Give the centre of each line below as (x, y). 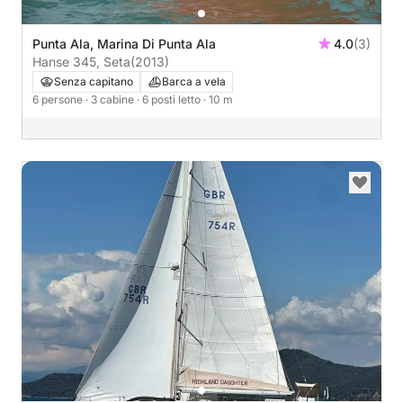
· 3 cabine (111, 100)
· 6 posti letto (170, 100)
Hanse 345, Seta (81, 62)
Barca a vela (194, 82)
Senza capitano (94, 82)
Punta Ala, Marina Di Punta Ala (124, 44)
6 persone (59, 100)
